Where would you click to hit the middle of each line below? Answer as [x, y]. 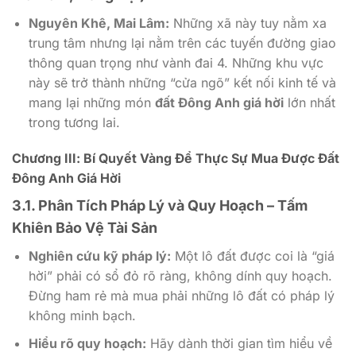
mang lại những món [91, 102]
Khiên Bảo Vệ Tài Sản [85, 228]
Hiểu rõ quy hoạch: [87, 343]
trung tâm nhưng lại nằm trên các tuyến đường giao [182, 43]
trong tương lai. [74, 122]
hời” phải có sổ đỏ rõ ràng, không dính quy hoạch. [180, 276]
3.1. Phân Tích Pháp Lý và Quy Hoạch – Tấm [160, 206]
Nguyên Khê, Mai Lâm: [99, 23]
